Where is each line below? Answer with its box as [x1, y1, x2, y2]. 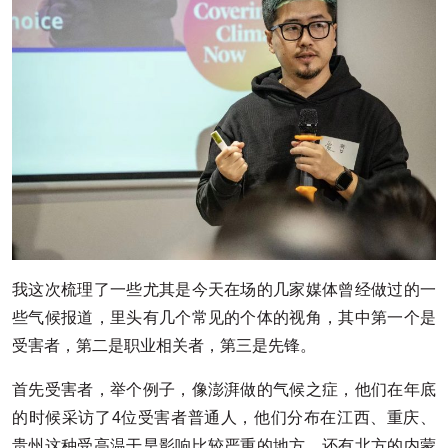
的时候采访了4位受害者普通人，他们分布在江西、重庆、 [12, 408, 436, 426]
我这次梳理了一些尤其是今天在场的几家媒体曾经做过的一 [12, 280, 436, 298]
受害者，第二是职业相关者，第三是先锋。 [12, 336, 316, 354]
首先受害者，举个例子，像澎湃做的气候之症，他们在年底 [12, 380, 436, 398]
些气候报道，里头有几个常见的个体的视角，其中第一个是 [12, 308, 436, 326]
